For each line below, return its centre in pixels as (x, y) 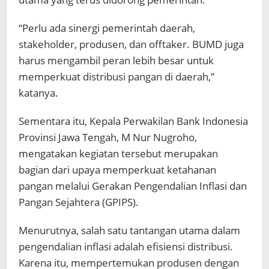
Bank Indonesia (212, 121)
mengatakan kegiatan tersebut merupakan (118, 153)
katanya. (38, 92)
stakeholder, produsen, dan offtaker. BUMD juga (131, 44)
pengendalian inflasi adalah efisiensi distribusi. (126, 246)
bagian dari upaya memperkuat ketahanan (117, 169)
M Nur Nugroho (158, 137)
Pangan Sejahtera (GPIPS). (79, 202)
